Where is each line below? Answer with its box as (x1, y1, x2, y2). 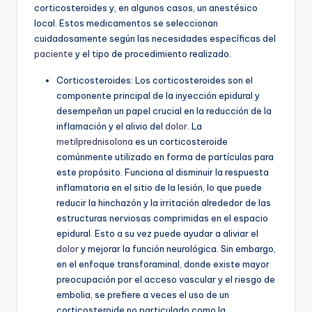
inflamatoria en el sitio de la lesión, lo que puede (56, 182, 262, 194)
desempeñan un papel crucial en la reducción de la (56, 105, 272, 117)
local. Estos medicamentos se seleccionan (34, 17, 218, 29)
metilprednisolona (56, 136, 133, 148)
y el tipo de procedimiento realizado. (73, 48, 231, 60)
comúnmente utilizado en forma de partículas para (56, 151, 274, 163)
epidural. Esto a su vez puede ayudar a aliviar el (56, 228, 258, 240)
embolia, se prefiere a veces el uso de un (56, 289, 229, 301)
